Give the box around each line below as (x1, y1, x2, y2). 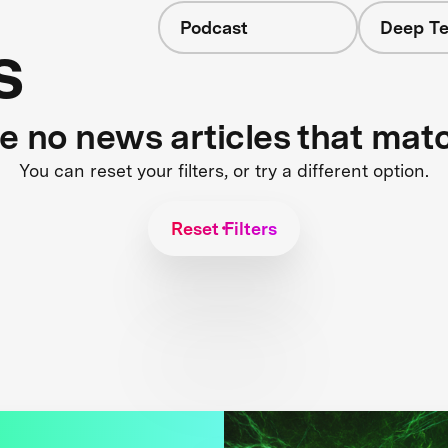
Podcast (179, 17, 248, 38)
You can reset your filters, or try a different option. (19, 159, 429, 181)
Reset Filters (171, 217, 277, 239)
